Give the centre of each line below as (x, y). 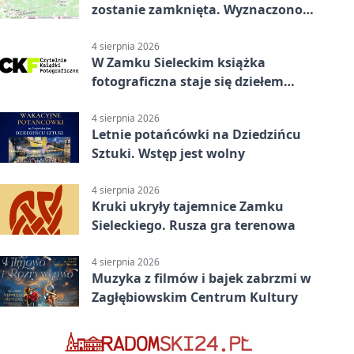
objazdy (116, 28)
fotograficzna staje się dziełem (188, 81)
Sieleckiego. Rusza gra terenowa (194, 226)
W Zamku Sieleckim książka (179, 62)
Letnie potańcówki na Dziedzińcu (196, 135)
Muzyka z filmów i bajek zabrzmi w (201, 279)
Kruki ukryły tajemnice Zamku (188, 207)
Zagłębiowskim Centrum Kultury (195, 298)
